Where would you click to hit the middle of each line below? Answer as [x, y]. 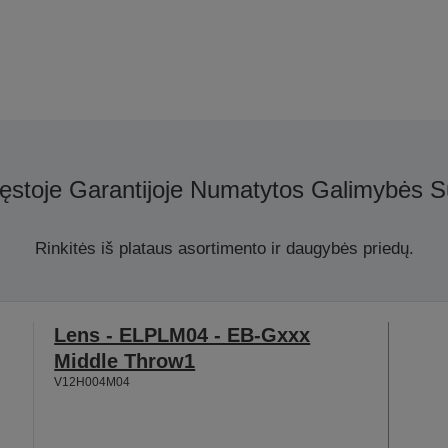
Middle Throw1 [125, 360]
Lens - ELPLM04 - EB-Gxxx [182, 334]
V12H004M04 [92, 381]
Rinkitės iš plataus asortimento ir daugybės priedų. [224, 248]
